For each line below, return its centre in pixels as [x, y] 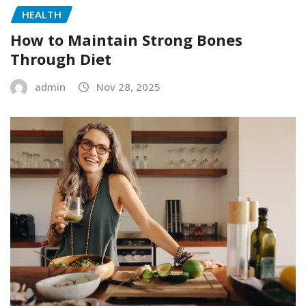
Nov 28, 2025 [128, 86]
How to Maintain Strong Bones [126, 39]
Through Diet [61, 58]
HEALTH [42, 15]
